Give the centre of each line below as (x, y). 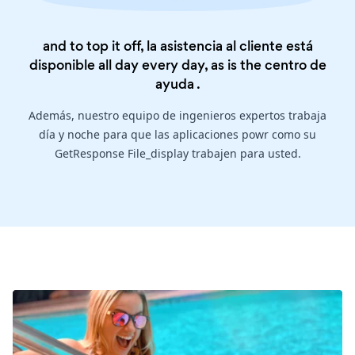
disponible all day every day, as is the (147, 65)
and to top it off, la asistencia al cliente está (177, 46)
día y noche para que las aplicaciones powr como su (177, 135)
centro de (295, 65)
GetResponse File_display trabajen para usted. (177, 154)
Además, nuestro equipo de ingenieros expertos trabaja (177, 116)
